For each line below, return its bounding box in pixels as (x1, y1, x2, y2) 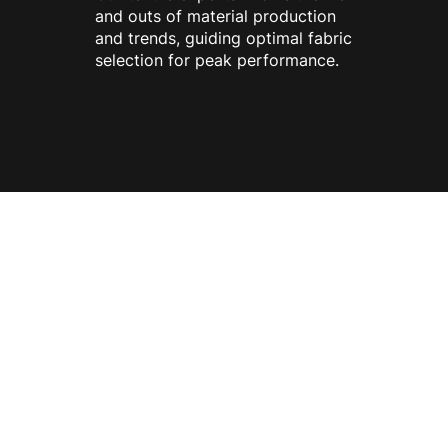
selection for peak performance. (95, 49, 340, 70)
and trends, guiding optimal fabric (95, 27, 353, 48)
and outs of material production (95, 5, 337, 26)
